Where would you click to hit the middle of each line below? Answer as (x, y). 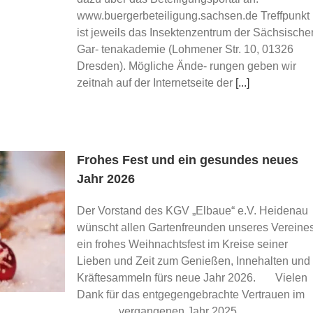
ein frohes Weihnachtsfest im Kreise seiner (182, 244)
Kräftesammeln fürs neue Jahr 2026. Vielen (192, 278)
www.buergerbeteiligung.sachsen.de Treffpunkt (193, 16)
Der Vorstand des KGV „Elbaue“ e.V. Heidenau (192, 211)
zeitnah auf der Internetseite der (156, 83)
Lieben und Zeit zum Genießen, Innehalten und (194, 261)
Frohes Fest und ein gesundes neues (188, 160)
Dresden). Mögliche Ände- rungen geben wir (187, 66)
